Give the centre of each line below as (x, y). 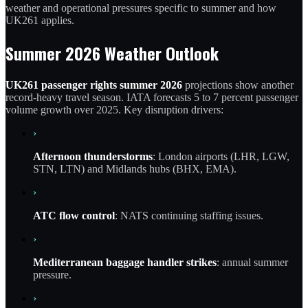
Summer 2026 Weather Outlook (112, 53)
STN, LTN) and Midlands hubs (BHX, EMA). (135, 168)
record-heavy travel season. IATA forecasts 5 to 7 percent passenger (152, 97)
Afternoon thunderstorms (93, 156)
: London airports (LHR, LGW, (221, 156)
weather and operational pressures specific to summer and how (141, 8)
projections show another (238, 85)
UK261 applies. (40, 20)
